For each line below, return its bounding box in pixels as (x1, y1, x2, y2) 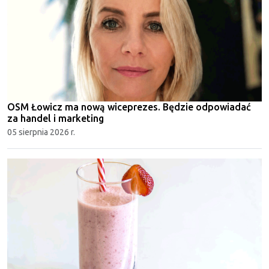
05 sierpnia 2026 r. (7, 127, 75, 137)
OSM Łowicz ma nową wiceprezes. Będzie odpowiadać (7, 101, 251, 112)
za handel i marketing (7, 112, 104, 124)
